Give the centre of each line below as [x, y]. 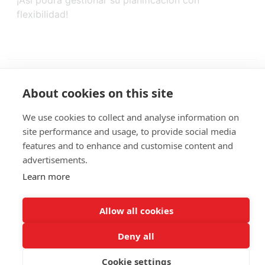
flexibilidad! [42, 14]
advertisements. [55, 160]
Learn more [46, 176]
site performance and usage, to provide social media [129, 131]
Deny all [136, 236]
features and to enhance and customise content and [128, 146]
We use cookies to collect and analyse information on [131, 117]
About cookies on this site [98, 93]
